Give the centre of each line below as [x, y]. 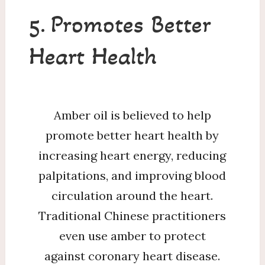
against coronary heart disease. [132, 256]
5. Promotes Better [119, 24]
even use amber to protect [132, 236]
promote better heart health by [132, 135]
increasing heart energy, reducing [132, 155]
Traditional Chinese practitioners [132, 216]
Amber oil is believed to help [132, 115]
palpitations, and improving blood [132, 175]
